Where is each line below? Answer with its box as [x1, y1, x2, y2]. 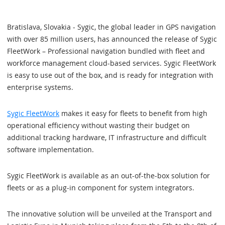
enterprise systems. [7, 82, 73, 92]
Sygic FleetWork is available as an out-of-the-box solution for [7, 171, 210, 180]
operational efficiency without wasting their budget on [7, 121, 190, 130]
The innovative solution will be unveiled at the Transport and [7, 209, 212, 218]
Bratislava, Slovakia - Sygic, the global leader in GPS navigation [7, 22, 216, 32]
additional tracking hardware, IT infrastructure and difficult [7, 133, 206, 142]
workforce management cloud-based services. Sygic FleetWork [7, 58, 216, 68]
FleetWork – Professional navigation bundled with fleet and [7, 46, 205, 56]
